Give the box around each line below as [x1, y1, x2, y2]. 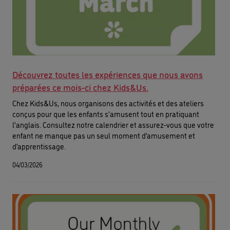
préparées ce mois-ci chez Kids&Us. [12, 80, 148, 93]
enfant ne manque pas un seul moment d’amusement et [12, 129, 195, 141]
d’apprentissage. [12, 140, 66, 151]
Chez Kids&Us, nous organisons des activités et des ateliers [12, 97, 204, 108]
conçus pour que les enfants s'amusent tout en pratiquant [12, 108, 199, 119]
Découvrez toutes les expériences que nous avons [12, 67, 203, 80]
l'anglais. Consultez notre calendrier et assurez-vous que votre [12, 119, 214, 130]
